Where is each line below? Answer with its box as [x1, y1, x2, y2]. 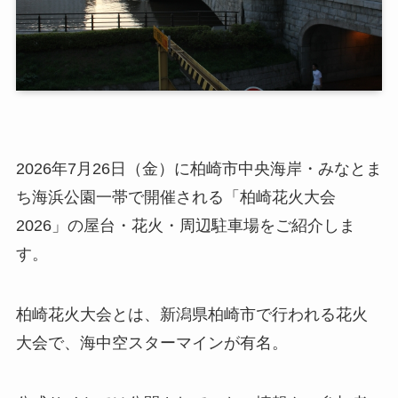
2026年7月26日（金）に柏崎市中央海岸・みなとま [15, 160, 382, 179]
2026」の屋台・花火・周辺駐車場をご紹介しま [15, 217, 355, 235]
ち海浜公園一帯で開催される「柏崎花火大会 [15, 188, 336, 207]
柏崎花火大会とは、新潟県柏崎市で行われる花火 [15, 305, 368, 323]
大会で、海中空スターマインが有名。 [15, 333, 288, 352]
